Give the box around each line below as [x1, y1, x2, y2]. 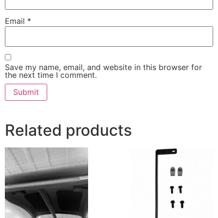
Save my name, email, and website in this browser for [5, 62, 202, 72]
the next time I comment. [5, 70, 97, 80]
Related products [5, 121, 132, 140]
